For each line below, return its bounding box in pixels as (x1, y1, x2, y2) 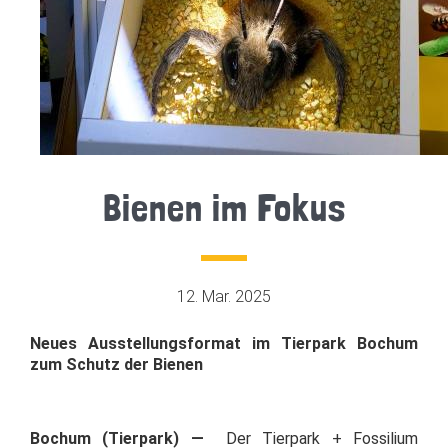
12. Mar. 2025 (177, 287, 271, 306)
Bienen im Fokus (102, 185, 346, 230)
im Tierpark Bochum (252, 334, 418, 353)
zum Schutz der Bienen (30, 355, 203, 374)
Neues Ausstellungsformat (30, 334, 241, 353)
